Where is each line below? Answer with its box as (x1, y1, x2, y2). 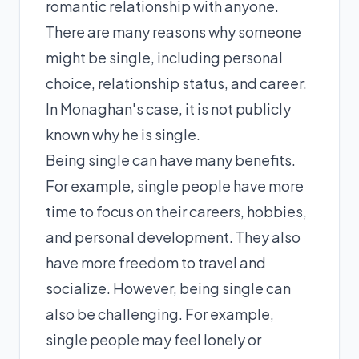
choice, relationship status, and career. (46, 74, 307, 92)
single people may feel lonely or (46, 330, 261, 349)
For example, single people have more (46, 176, 304, 195)
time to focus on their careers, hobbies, (46, 202, 307, 220)
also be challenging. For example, (46, 305, 274, 323)
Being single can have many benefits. (46, 151, 296, 169)
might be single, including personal (46, 48, 283, 67)
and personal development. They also (46, 228, 301, 246)
